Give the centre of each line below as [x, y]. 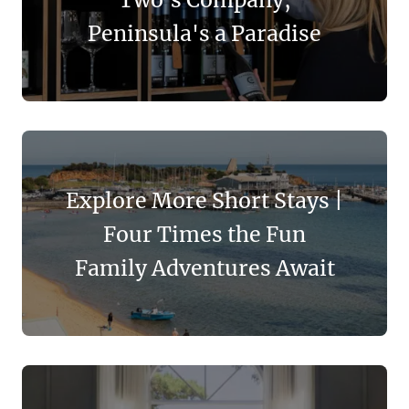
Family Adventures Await [204, 267]
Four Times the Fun [204, 233]
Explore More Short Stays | [204, 199]
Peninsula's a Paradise [204, 32]
